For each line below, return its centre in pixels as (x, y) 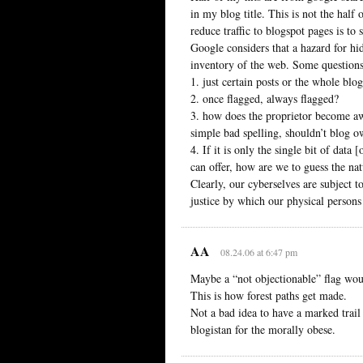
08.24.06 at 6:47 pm (258, 252)
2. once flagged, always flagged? (265, 98)
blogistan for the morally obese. (263, 329)
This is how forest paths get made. (269, 295)
